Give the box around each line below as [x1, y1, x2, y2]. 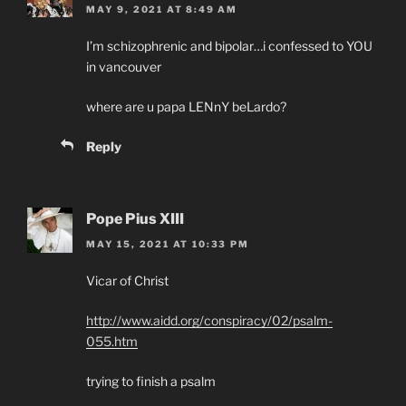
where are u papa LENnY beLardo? [86, 98, 286, 114]
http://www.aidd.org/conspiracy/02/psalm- [86, 313, 333, 329]
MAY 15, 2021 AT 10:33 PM [86, 238, 249, 250]
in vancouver [86, 58, 161, 74]
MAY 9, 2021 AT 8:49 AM [86, 3, 237, 14]
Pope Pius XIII [86, 209, 184, 227]
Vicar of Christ [86, 273, 169, 289]
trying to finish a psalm [86, 373, 216, 390]
